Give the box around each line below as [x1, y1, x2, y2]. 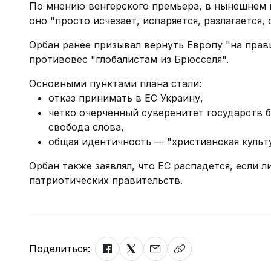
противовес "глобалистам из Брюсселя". [29, 53, 229, 65]
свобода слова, [48, 121, 127, 133]
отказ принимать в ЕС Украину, [48, 92, 203, 104]
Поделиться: [29, 243, 90, 255]
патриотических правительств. [29, 174, 183, 186]
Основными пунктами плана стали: [29, 77, 201, 90]
